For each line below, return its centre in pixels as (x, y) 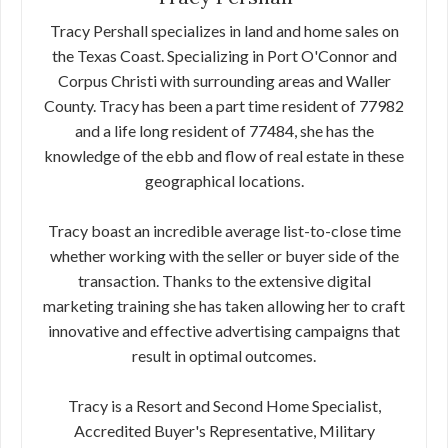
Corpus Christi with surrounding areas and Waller (224, 81)
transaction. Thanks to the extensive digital (224, 281)
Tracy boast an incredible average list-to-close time (224, 231)
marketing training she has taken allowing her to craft (224, 306)
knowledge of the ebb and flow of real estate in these (224, 156)
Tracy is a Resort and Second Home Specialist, (224, 406)
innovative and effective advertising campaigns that (224, 331)
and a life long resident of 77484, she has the (224, 131)
